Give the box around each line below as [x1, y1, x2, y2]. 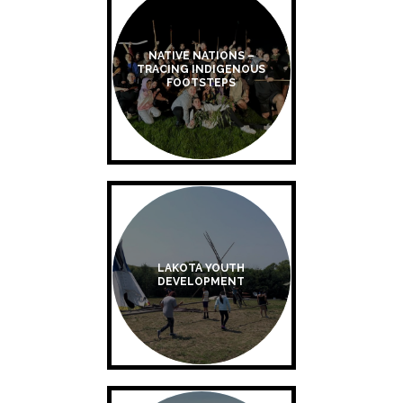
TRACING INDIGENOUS [137, 63, 266, 76]
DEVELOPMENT [157, 274, 246, 288]
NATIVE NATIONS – [148, 49, 255, 63]
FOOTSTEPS [166, 76, 237, 90]
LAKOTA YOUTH [157, 261, 246, 274]
